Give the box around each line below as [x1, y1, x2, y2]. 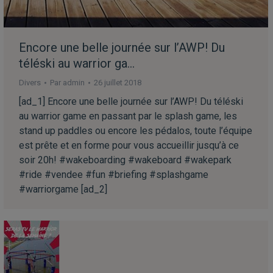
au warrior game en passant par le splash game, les [19, 110, 237, 122]
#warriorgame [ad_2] [19, 183, 107, 195]
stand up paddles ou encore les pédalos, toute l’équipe [19, 124, 252, 136]
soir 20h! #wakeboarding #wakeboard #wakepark [19, 154, 232, 166]
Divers [19, 77, 41, 87]
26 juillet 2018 [94, 77, 141, 87]
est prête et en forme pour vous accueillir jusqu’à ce [19, 139, 239, 151]
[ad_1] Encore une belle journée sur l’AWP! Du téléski [19, 95, 243, 107]
